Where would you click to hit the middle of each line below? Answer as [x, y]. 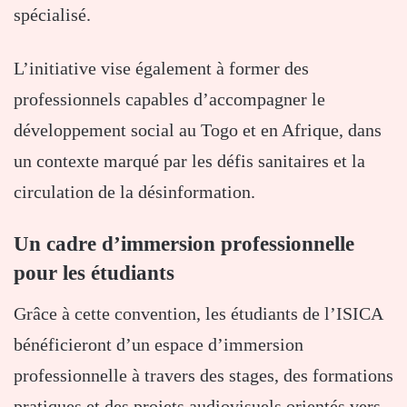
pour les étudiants [94, 273]
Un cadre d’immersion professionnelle [184, 243]
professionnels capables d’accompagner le [169, 99]
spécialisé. [52, 14]
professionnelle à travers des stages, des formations [203, 376]
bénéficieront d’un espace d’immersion [159, 345]
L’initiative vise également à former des [161, 68]
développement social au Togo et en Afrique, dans [198, 129]
